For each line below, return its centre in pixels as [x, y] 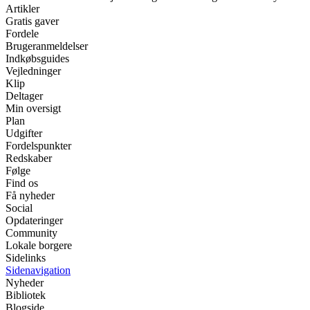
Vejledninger [33, 71]
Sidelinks [26, 258]
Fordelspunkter [38, 146]
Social [19, 208]
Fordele [22, 34]
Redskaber [29, 158]
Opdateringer [34, 221]
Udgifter [24, 134]
